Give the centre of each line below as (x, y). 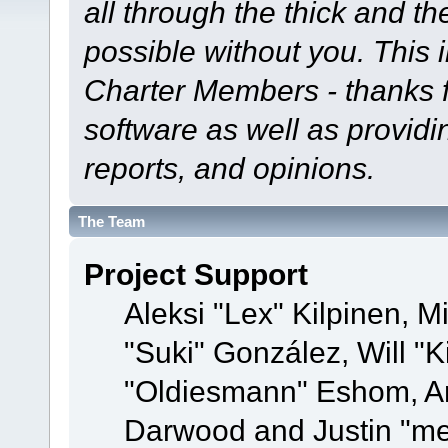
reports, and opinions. (229, 167)
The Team (111, 222)
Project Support (195, 274)
